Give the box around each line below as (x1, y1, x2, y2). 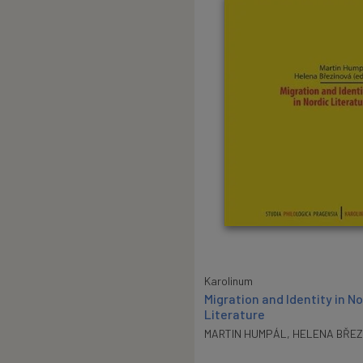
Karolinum (204, 273, 253, 288)
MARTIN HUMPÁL (204, 326, 287, 340)
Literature (204, 305, 265, 322)
